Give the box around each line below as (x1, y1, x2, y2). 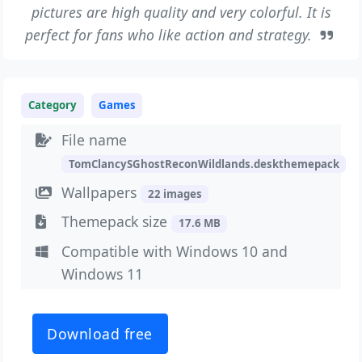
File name (61, 129, 128, 149)
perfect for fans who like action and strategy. (25, 24, 317, 44)
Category (28, 97, 78, 112)
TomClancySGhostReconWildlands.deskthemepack (68, 156, 339, 171)
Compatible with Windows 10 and (61, 242, 288, 262)
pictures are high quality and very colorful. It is (31, 2, 331, 22)
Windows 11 (61, 264, 144, 284)
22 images (147, 186, 202, 201)
